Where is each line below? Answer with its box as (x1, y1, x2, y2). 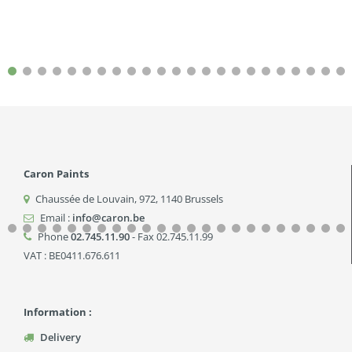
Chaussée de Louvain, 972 (35, 192, 156, 207)
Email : (38, 211, 72, 225)
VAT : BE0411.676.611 (24, 248, 120, 263)
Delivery (40, 330, 81, 345)
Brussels (185, 192, 223, 207)
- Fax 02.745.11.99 (130, 229, 213, 244)
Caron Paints (24, 167, 89, 181)
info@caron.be (72, 211, 145, 225)
